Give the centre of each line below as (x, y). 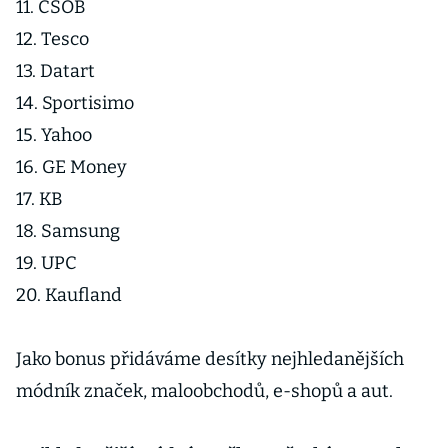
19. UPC (46, 263)
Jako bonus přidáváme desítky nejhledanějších (210, 359)
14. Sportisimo (75, 103)
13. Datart (55, 71)
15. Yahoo (54, 135)
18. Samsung (68, 231)
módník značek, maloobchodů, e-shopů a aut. (204, 391)
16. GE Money (71, 167)
